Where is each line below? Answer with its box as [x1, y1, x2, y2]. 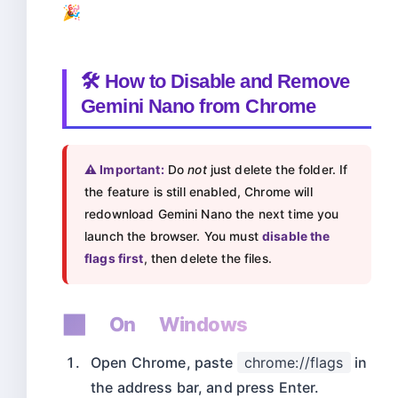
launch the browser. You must [84, 228, 263, 243]
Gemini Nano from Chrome [81, 94, 316, 117]
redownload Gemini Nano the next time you [84, 206, 339, 221]
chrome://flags [243, 353, 344, 371]
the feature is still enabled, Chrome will [84, 184, 313, 199]
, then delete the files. [143, 251, 272, 266]
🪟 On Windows [62, 313, 248, 336]
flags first [84, 251, 144, 266]
